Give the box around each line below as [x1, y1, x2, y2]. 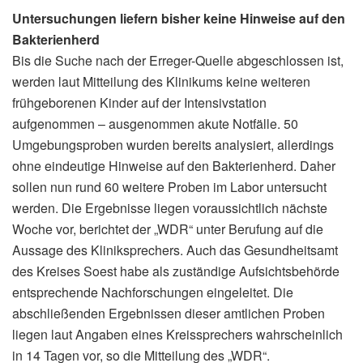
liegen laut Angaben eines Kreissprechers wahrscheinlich [12, 324, 343, 344]
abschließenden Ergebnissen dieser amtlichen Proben [12, 303, 325, 322]
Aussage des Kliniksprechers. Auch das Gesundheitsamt [12, 240, 338, 259]
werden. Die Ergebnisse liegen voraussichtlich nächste [12, 198, 327, 217]
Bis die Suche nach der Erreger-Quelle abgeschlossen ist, [12, 50, 344, 70]
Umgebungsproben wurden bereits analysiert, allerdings [12, 135, 334, 154]
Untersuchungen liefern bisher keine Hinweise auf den [12, 8, 345, 28]
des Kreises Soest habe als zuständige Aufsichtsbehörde [12, 261, 340, 280]
